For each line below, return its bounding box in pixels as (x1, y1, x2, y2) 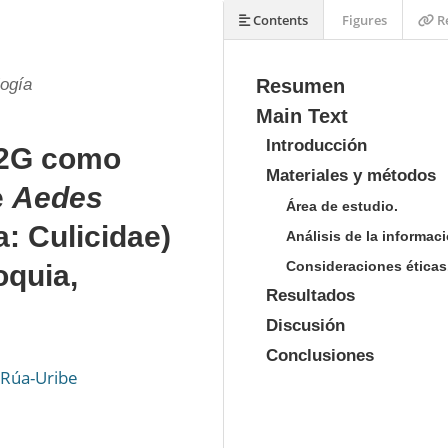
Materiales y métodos (266, 166, 436, 185)
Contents (250, 11, 308, 29)
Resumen (256, 75, 345, 97)
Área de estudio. (286, 198, 398, 214)
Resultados (266, 286, 355, 305)
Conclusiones (266, 346, 374, 365)
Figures (339, 11, 387, 29)
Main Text (256, 105, 348, 127)
